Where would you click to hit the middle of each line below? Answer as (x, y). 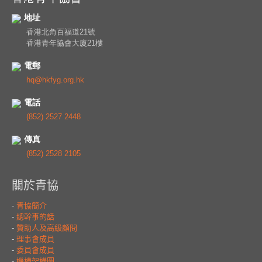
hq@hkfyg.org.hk (55, 80)
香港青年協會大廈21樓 (65, 43)
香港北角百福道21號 (61, 32)
